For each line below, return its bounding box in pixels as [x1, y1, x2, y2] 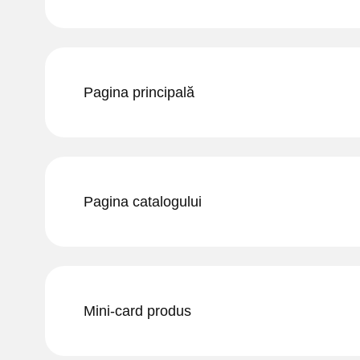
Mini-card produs [84, 303, 191, 319]
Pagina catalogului [84, 194, 202, 210]
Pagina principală [84, 84, 194, 100]
